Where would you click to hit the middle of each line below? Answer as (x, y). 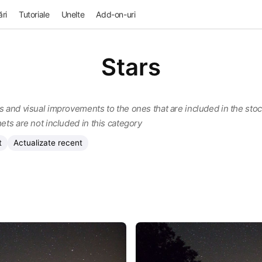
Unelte (73, 14)
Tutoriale (34, 14)
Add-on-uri (116, 14)
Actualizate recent (48, 142)
